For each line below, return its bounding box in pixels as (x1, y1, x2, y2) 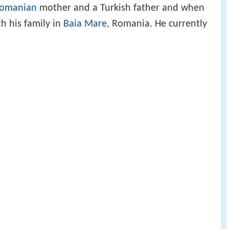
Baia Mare (63, 18, 107, 29)
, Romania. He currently (107, 18, 207, 29)
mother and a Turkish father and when (37, 3, 204, 13)
